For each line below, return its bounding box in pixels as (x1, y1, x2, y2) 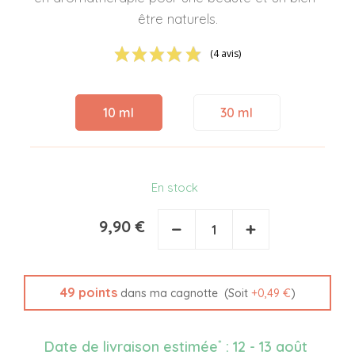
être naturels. (137, 10, 218, 28)
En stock (151, 180, 198, 196)
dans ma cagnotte (116, 286, 218, 301)
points (74, 284, 117, 301)
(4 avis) (210, 47, 241, 61)
